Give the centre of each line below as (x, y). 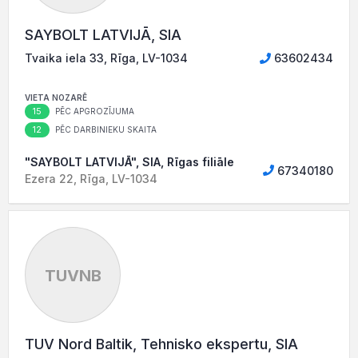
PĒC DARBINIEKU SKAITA (105, 130)
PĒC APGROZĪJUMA (93, 111)
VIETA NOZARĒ (56, 98)
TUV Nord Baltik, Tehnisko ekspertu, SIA (161, 344)
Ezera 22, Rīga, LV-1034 (91, 179)
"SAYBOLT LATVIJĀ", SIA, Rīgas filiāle (129, 162)
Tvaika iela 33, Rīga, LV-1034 (106, 58)
